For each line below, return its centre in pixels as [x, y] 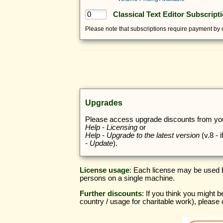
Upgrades [104, 102]
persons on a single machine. [127, 178]
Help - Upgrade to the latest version [142, 135]
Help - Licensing [111, 127]
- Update [99, 143]
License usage [105, 170]
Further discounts [111, 193]
